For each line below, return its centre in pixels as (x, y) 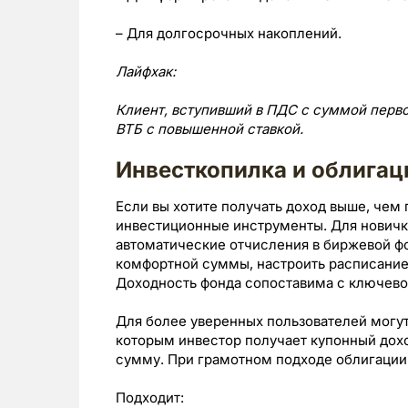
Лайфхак (144, 71)
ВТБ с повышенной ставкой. (209, 129)
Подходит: (150, 398)
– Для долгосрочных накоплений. (229, 33)
